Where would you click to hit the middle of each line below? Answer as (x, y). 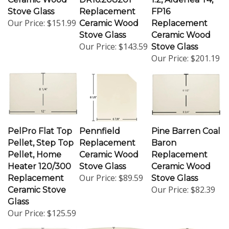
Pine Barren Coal (186, 127)
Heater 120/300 (39, 162)
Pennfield (100, 127)
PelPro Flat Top (40, 127)
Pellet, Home (35, 150)
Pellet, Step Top (41, 139)
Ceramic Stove (37, 186)
